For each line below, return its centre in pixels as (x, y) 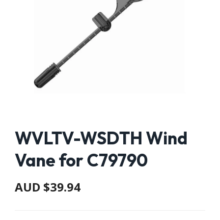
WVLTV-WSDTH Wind (101, 138)
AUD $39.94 (48, 187)
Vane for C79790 (81, 160)
